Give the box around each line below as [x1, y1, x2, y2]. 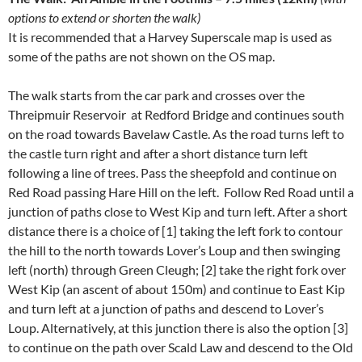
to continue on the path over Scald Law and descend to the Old [8, 339, 353, 355]
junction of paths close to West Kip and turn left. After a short [8, 204, 347, 219]
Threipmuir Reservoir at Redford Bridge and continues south [8, 107, 344, 122]
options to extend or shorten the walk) [8, 10, 200, 25]
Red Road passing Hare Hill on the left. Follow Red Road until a [8, 184, 354, 200]
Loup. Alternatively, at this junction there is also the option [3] [8, 320, 348, 335]
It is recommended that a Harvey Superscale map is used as [8, 29, 332, 44]
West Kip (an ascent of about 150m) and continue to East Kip [8, 281, 345, 297]
